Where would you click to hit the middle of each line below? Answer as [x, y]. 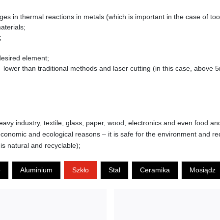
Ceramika [155, 170]
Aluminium [36, 170]
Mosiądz [202, 170]
